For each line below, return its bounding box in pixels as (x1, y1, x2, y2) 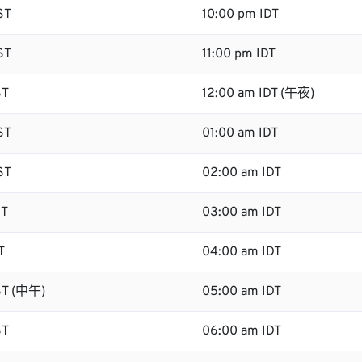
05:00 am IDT (202, 284, 281, 300)
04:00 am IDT (202, 244, 281, 260)
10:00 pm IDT (202, 6, 279, 23)
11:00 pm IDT (202, 46, 276, 62)
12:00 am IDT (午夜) (202, 86, 314, 102)
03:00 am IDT (202, 204, 281, 221)
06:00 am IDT (202, 323, 281, 339)
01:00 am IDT (202, 125, 278, 141)
